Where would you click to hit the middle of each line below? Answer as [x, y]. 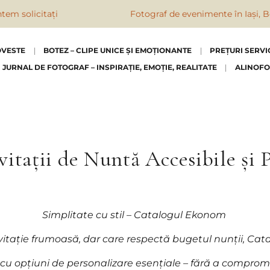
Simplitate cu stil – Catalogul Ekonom [135, 215]
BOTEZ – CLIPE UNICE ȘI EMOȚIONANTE [118, 50]
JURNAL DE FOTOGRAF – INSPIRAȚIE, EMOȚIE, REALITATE [109, 67]
